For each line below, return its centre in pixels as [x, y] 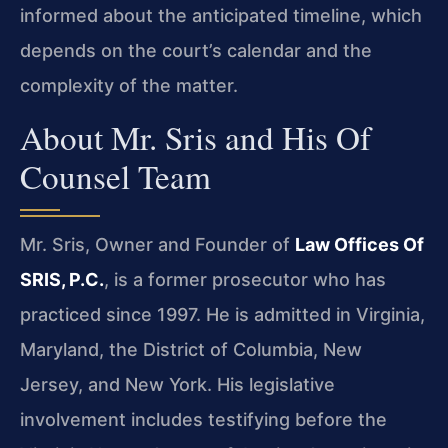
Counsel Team [115, 175]
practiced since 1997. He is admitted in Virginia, [222, 314]
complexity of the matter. [129, 86]
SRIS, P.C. [62, 279]
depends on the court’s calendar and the [196, 51]
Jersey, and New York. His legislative [177, 384]
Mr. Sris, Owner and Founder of [157, 244]
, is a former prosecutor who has [245, 279]
